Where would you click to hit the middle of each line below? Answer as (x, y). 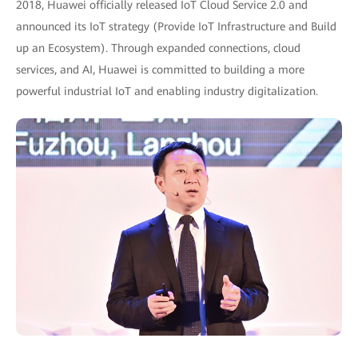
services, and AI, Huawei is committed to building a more (160, 70)
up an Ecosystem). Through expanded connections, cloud (158, 48)
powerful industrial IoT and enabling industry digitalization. (167, 91)
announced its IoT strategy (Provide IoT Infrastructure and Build (176, 26)
